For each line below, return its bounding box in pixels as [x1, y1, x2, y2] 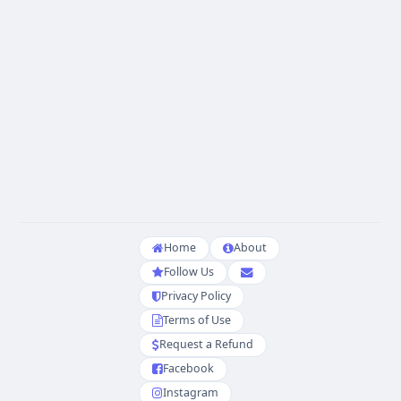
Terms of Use [162, 312, 231, 328]
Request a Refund [158, 337, 253, 352]
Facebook [162, 361, 214, 376]
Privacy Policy [160, 288, 231, 303]
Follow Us [163, 264, 214, 279]
